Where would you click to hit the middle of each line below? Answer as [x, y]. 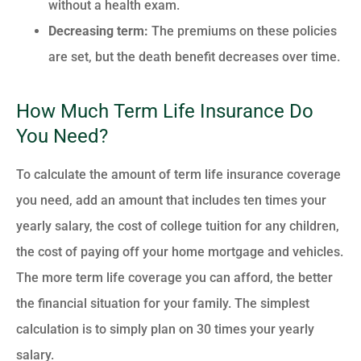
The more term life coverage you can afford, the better [174, 278]
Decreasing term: [98, 31]
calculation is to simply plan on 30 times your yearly [165, 330]
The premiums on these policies [243, 31]
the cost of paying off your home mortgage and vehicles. [180, 252]
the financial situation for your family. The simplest [163, 304]
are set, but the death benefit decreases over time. [194, 57]
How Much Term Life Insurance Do [165, 112]
